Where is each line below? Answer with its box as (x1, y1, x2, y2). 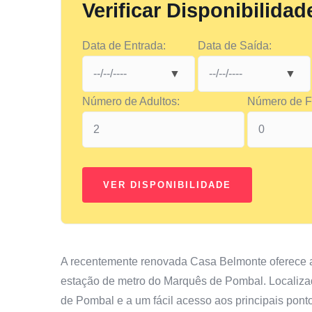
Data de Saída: (198, 39, 272, 52)
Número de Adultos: (82, 95, 180, 107)
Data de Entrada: (82, 39, 166, 52)
